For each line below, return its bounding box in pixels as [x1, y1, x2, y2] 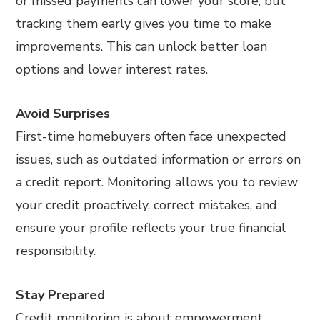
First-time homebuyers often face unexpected [16, 127, 287, 145]
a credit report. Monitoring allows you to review [16, 173, 299, 191]
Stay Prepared [16, 286, 106, 304]
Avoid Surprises [16, 104, 111, 122]
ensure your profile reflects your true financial [16, 219, 286, 236]
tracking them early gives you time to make [16, 14, 272, 32]
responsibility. [16, 241, 96, 259]
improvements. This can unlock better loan [16, 37, 268, 55]
